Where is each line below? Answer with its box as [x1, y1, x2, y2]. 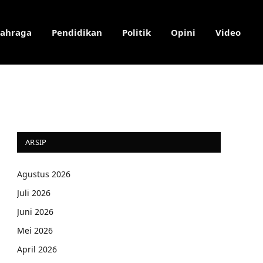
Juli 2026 [17, 187, 50, 198]
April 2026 [17, 244, 57, 255]
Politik [122, 26, 151, 38]
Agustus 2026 [17, 168, 70, 180]
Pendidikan [52, 26, 102, 38]
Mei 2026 [17, 225, 53, 236]
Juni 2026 [17, 206, 53, 217]
